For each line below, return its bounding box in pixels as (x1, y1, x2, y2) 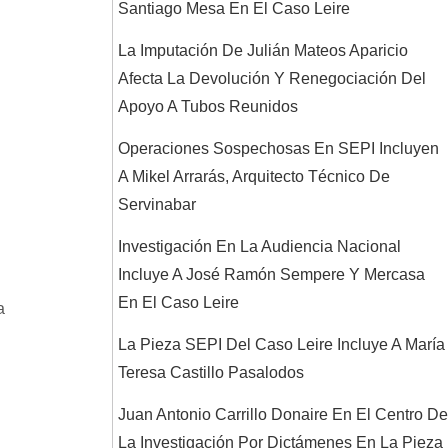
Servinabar (118, 196, 196, 213)
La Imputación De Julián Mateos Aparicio (118, 42, 408, 59)
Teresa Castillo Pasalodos (118, 364, 304, 381)
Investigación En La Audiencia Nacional (118, 238, 401, 255)
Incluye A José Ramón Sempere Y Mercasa (118, 266, 425, 283)
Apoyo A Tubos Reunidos (118, 98, 298, 115)
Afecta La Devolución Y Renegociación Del (118, 70, 426, 87)
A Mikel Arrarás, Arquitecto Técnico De (118, 168, 390, 185)
